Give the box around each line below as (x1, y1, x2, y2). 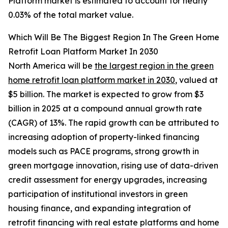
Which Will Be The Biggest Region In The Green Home (8, 32, 219, 43)
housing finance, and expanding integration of (8, 203, 191, 214)
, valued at (175, 75, 218, 85)
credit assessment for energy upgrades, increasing (8, 175, 207, 185)
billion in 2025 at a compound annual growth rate (8, 103, 202, 114)
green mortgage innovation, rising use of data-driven (8, 160, 218, 171)
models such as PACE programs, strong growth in (8, 146, 199, 157)
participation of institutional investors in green (8, 189, 188, 199)
